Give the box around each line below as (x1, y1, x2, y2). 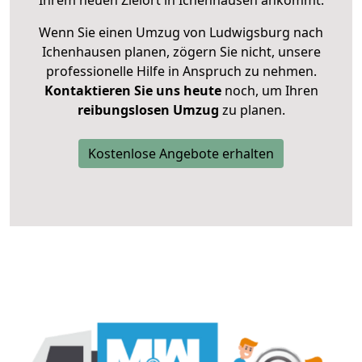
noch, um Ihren (221, 82, 318, 100)
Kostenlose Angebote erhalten (88, 145, 274, 163)
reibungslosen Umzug (77, 101, 219, 120)
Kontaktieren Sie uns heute (44, 82, 221, 100)
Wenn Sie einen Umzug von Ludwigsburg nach (39, 23, 323, 42)
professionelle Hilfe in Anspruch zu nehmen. (45, 62, 317, 81)
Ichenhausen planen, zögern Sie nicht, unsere (41, 43, 321, 61)
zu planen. (218, 101, 285, 120)
